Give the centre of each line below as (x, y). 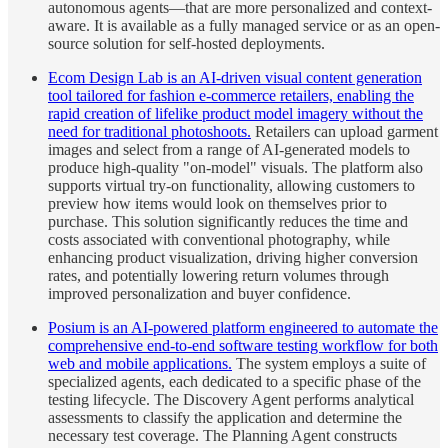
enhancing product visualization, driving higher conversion (233, 258)
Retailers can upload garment (344, 132)
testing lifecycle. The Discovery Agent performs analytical (231, 400)
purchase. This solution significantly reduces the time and (228, 222)
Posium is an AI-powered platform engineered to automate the (243, 328)
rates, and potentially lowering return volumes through (218, 276)
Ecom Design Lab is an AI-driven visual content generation (235, 78)
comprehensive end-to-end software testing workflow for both (243, 346)
